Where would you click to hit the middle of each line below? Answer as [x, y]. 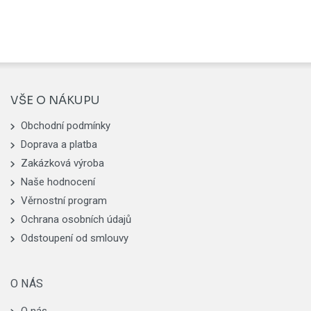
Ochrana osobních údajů [76, 219]
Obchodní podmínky [66, 125]
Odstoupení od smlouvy [75, 238]
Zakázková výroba [62, 163]
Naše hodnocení [58, 182]
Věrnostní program [64, 200]
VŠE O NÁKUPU [55, 101]
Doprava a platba [59, 144]
